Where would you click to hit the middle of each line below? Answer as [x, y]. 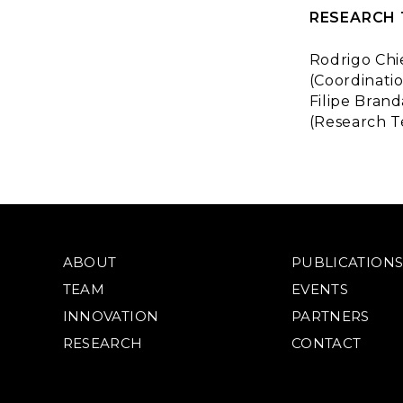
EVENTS [319, 289]
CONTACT [326, 343]
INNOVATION [111, 316]
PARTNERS [330, 316]
